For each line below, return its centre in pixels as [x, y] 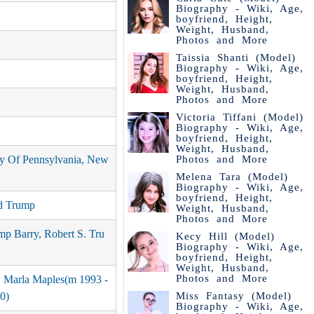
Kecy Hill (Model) [225, 236]
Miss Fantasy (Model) [233, 296]
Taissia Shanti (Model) [235, 57]
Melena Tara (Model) [232, 177]
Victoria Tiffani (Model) [239, 117]
